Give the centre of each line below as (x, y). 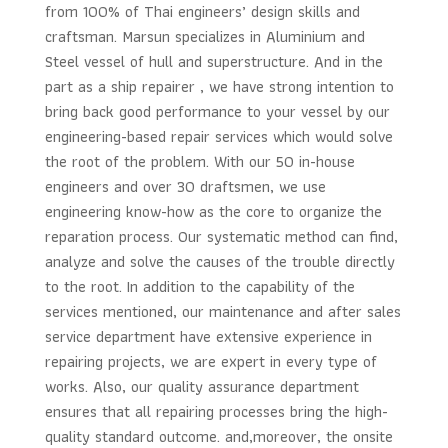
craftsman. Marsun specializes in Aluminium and (204, 37)
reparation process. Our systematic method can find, (221, 237)
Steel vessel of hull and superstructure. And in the (213, 62)
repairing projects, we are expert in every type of (210, 362)
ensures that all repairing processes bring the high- (216, 412)
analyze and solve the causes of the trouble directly (219, 262)
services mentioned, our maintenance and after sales (222, 312)
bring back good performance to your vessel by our (217, 112)
